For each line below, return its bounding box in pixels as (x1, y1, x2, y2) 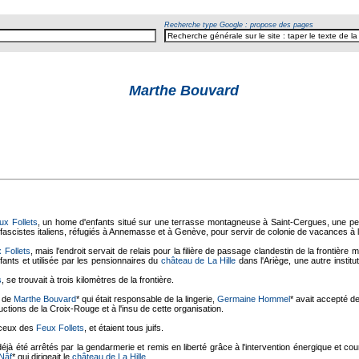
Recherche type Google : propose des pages (164, 21, 313, 29)
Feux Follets (36, 323, 84, 333)
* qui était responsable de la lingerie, (76, 294, 217, 304)
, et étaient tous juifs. (84, 323, 163, 333)
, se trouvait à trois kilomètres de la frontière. (2, 275, 174, 284)
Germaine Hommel (217, 294, 290, 304)
